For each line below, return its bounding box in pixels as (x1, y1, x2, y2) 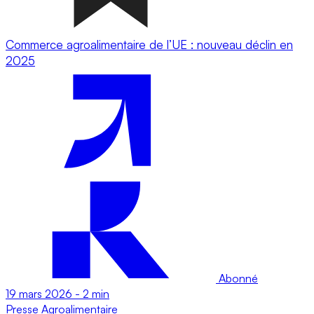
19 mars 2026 (6, 286, 72, 301)
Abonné (216, 271, 258, 285)
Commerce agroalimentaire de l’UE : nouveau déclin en (6, 36, 293, 52)
